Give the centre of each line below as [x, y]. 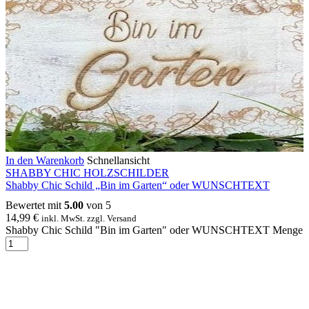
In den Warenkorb [45, 160]
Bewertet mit [35, 205]
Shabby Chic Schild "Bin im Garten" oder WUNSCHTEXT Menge [154, 230]
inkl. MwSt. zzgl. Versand [89, 218]
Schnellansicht [118, 160]
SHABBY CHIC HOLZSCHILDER [87, 172]
